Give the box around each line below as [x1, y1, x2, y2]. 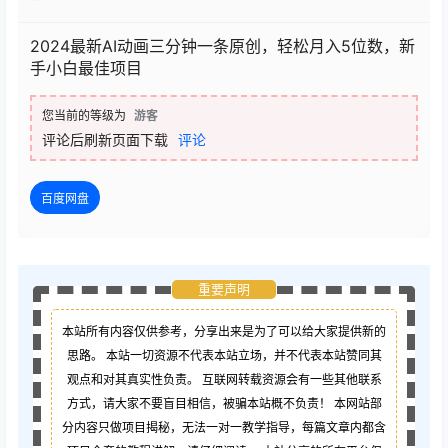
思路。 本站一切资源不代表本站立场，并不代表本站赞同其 [66, 348, 382, 364]
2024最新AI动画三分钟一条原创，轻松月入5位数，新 [30, 36, 415, 57]
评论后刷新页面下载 [42, 131, 168, 149]
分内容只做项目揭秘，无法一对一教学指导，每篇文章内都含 [62, 420, 386, 436]
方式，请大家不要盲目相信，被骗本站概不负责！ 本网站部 [66, 396, 382, 412]
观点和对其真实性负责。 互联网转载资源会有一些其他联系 [66, 372, 382, 388]
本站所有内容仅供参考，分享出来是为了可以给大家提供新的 [62, 324, 386, 340]
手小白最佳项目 [30, 58, 142, 79]
